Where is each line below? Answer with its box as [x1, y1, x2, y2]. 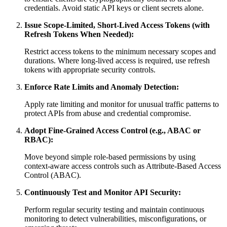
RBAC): [24, 135, 53, 144]
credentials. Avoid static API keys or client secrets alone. [24, 4, 204, 13]
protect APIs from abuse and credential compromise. [24, 109, 191, 118]
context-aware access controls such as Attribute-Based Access [24, 162, 221, 171]
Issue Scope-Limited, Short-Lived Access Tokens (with [24, 21, 210, 30]
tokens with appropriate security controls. [24, 65, 156, 74]
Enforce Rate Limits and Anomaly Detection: [24, 83, 179, 92]
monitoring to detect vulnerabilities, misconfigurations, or [24, 214, 206, 223]
